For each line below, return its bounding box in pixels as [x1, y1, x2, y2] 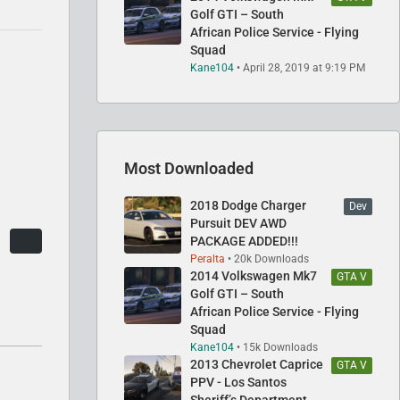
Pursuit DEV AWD [190, 215, 287, 230]
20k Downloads [234, 252, 309, 265]
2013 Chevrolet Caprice [190, 356, 323, 371]
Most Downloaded [124, 158, 254, 178]
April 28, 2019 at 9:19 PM [243, 61, 365, 74]
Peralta [190, 252, 225, 265]
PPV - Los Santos [190, 374, 287, 389]
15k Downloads [243, 340, 318, 354]
